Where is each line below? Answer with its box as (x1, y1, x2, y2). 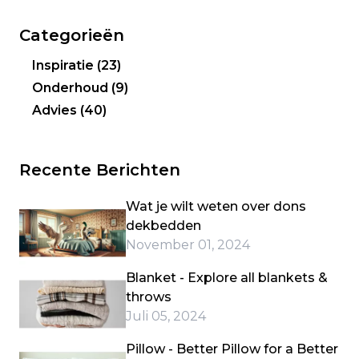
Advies (32, 102, 80, 118)
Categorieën (19, 25, 124, 45)
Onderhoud (32, 79, 111, 95)
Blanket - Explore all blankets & (126, 269, 329, 285)
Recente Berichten (19, 159, 180, 179)
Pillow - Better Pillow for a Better (126, 341, 339, 357)
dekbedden (126, 217, 202, 233)
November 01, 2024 (126, 236, 251, 252)
